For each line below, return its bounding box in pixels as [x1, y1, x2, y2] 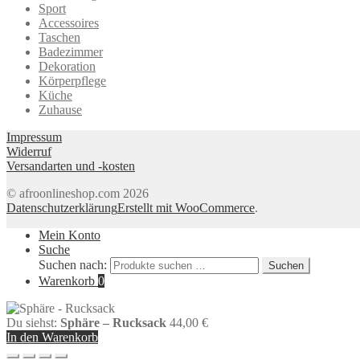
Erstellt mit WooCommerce [117, 201, 255, 215]
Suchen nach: [39, 258, 107, 272]
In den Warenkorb [6, 330, 98, 345]
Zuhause [39, 103, 82, 117]
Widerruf [6, 145, 51, 159]
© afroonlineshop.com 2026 [6, 186, 149, 201]
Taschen [39, 31, 80, 45]
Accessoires [39, 16, 99, 31]
